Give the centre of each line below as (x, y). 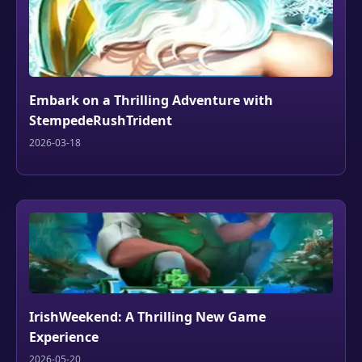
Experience (64, 337)
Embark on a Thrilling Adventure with (151, 100)
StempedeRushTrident (101, 120)
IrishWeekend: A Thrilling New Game (147, 317)
